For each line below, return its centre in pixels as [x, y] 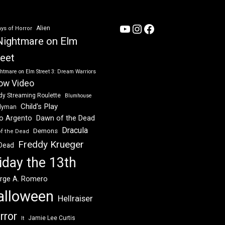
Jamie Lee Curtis [51, 218]
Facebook [168, 28]
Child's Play [39, 107]
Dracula [75, 131]
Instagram [158, 28]
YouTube [142, 28]
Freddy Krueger [51, 145]
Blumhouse [78, 96]
